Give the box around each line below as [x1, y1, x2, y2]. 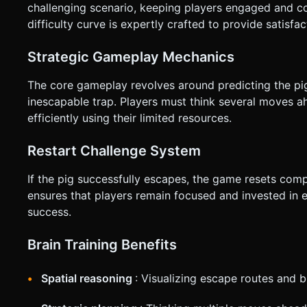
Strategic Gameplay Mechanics [27, 49, 234, 66]
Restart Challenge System [27, 143, 201, 160]
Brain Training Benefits [27, 236, 177, 254]
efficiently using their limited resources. [27, 111, 232, 125]
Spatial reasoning [41, 271, 135, 286]
